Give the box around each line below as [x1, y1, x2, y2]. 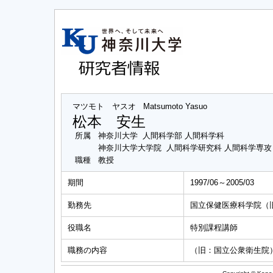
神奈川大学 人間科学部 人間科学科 [98, 131, 224, 140]
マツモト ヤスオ [73, 102, 136, 111]
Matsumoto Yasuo [143, 102, 207, 111]
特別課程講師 [190, 223, 238, 232]
